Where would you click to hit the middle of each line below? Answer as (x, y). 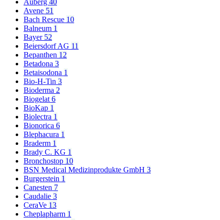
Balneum (39, 28)
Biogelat (38, 99)
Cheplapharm (45, 214)
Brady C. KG (46, 152)
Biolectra (39, 117)
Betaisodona (44, 73)
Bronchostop (44, 161)
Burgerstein (42, 179)
